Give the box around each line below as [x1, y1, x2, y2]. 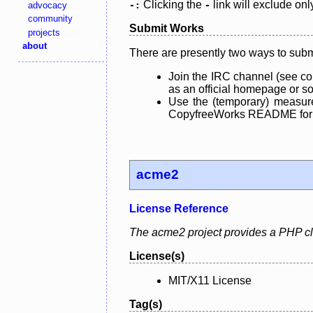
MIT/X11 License [168, 275, 252, 287]
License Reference [129, 203, 228, 215]
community [28, 13, 73, 24]
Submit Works [129, 22, 204, 34]
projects [28, 27, 61, 38]
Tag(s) [129, 298, 162, 311]
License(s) [129, 250, 184, 263]
